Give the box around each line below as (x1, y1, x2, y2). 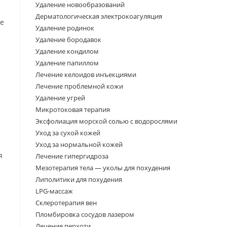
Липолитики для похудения (35, 175, 122, 184)
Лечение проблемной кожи (35, 82, 123, 91)
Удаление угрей (35, 93, 85, 102)
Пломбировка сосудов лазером (35, 210, 134, 219)
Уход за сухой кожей (35, 128, 100, 137)
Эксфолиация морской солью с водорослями (35, 117, 177, 126)
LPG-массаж (35, 186, 73, 196)
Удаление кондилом (35, 47, 99, 56)
